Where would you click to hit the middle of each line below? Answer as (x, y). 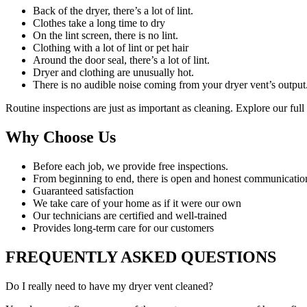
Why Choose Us (61, 137)
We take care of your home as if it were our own (137, 204)
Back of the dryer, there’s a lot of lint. (113, 11)
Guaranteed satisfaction (83, 191)
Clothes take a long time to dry (99, 23)
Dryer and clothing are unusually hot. (113, 73)
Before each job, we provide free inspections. (131, 167)
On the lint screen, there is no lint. (106, 36)
